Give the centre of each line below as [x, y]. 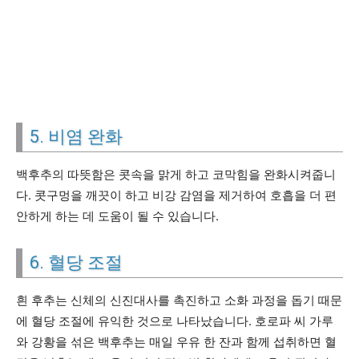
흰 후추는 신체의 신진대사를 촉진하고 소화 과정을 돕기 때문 [179, 300]
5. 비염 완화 [76, 137]
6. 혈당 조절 [76, 262]
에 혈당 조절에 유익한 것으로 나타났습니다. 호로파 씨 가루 [175, 321]
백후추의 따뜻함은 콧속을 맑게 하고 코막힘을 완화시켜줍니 [176, 174]
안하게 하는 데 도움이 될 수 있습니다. [117, 216]
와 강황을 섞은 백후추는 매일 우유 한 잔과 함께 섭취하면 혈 [176, 342]
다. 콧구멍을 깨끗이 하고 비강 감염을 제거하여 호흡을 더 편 [176, 195]
